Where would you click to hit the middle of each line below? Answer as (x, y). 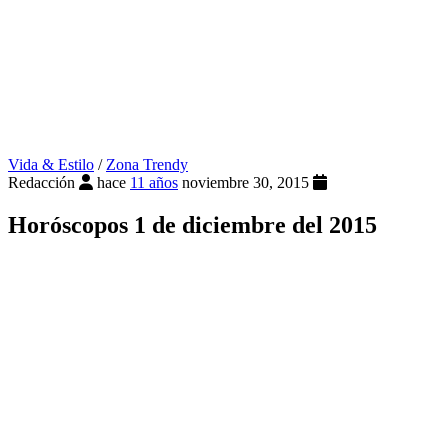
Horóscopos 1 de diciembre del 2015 (192, 225)
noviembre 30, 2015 (247, 183)
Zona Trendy (147, 165)
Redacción (41, 183)
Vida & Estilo (51, 165)
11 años (154, 183)
